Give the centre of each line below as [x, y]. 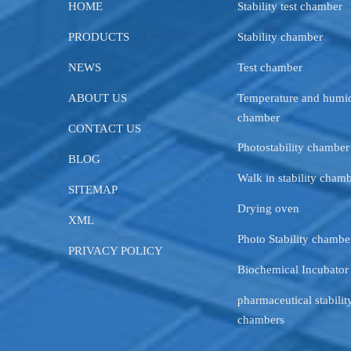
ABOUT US [98, 98]
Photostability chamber [293, 147]
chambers [261, 319]
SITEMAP [93, 189]
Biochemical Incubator [293, 269]
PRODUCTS [99, 36]
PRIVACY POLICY [116, 250]
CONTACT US [105, 128]
